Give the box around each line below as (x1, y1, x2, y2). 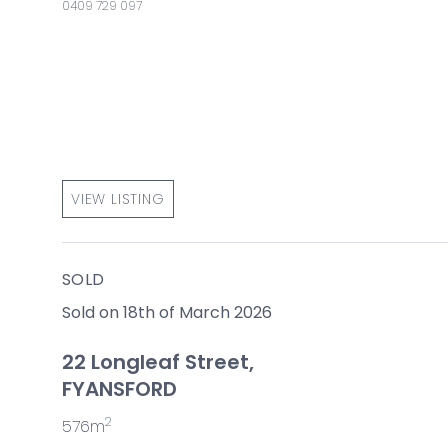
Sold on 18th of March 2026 (62, 301, 272, 324)
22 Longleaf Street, (62, 348, 254, 376)
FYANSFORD (62, 375, 177, 403)
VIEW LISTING (71, 188, 165, 209)
